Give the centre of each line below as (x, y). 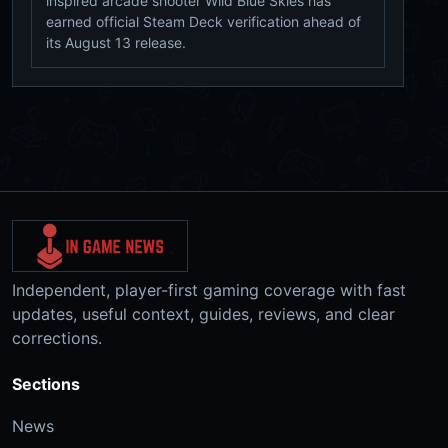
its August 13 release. (116, 42)
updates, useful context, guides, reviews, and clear (203, 313)
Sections (46, 383)
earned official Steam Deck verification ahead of (203, 21)
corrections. (57, 337)
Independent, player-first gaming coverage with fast (209, 289)
